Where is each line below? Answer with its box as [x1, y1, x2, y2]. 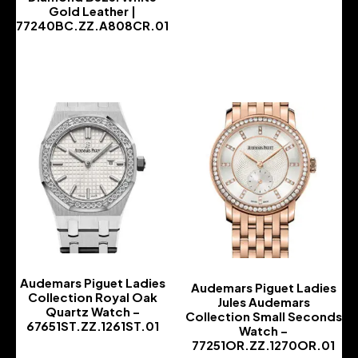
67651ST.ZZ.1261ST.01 [26, 318, 159, 334]
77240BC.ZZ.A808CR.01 [16, 18, 169, 34]
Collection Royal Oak [27, 289, 157, 305]
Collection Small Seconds [185, 308, 342, 324]
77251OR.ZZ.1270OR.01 [192, 337, 335, 353]
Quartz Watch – [45, 304, 140, 320]
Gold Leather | [49, 3, 136, 19]
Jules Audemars [217, 294, 310, 310]
